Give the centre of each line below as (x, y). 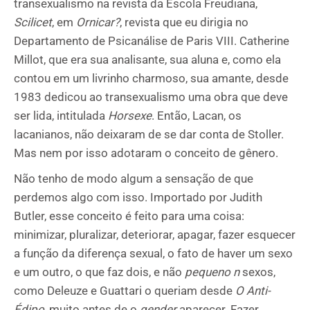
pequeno (208, 272)
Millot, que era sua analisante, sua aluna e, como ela (147, 60)
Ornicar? (98, 22)
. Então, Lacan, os (197, 116)
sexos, (257, 272)
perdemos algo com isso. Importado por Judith (138, 197)
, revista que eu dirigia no (184, 22)
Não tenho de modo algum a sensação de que (134, 179)
